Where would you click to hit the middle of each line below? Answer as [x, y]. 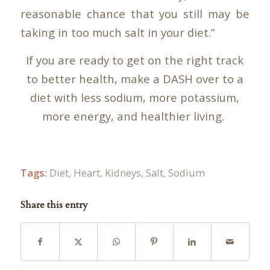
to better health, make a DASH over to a [135, 79]
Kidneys [123, 172]
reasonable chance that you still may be [135, 13]
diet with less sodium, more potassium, [135, 98]
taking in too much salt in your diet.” [117, 32]
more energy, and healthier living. [135, 116]
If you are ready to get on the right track [135, 60]
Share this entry [54, 205]
